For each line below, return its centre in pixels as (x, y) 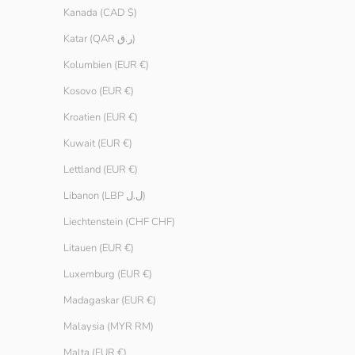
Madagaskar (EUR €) (110, 301)
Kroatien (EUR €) (101, 118)
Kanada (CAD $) (100, 13)
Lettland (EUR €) (101, 170)
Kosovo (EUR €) (99, 92)
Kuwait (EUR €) (98, 144)
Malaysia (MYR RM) (109, 327)
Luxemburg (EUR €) (108, 275)
